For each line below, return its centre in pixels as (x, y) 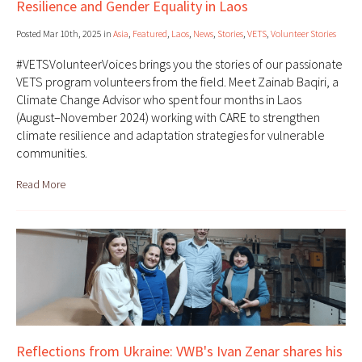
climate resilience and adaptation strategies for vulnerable (170, 135)
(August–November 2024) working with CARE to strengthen (168, 118)
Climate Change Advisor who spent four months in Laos (159, 100)
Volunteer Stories (303, 34)
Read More (41, 185)
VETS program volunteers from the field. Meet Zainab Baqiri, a (177, 82)
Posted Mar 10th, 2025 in (65, 34)
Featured (150, 34)
